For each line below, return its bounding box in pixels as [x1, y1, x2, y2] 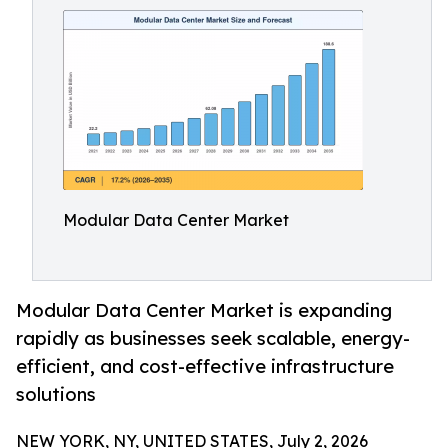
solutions [16, 383, 96, 406]
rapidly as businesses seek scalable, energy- [16, 327, 410, 350]
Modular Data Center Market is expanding [16, 299, 392, 322]
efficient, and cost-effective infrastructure [16, 355, 394, 378]
